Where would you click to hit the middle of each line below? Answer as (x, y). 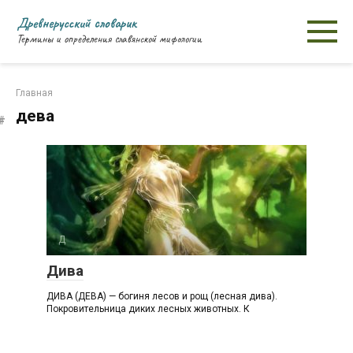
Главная (34, 93)
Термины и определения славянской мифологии (109, 39)
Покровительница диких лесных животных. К (148, 309)
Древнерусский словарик (76, 23)
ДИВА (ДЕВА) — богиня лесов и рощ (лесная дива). (162, 296)
